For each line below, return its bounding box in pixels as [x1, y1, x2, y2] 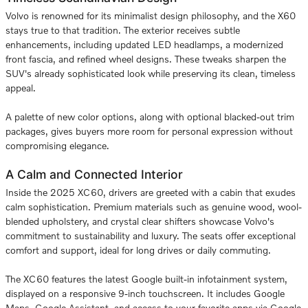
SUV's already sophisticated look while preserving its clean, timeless [5, 67, 296, 79]
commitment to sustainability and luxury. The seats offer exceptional [5, 230, 296, 241]
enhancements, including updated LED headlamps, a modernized [5, 38, 283, 50]
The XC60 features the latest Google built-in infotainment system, [5, 273, 287, 285]
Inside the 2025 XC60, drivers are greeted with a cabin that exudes [5, 186, 296, 198]
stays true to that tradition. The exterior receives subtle [5, 24, 240, 36]
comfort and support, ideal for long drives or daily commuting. [5, 244, 271, 256]
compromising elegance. [5, 140, 109, 151]
